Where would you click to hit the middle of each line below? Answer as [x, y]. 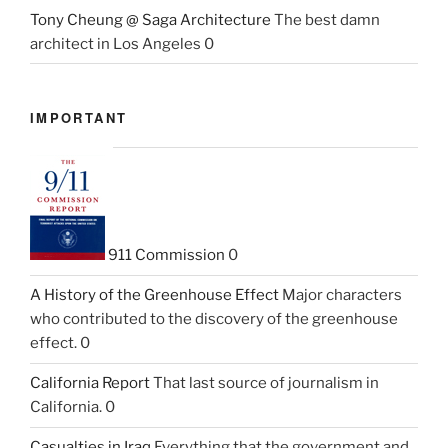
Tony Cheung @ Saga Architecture [150, 19]
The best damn [325, 19]
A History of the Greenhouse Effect [154, 295]
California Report [90, 383]
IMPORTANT [79, 117]
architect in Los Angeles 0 [122, 43]
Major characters [340, 295]
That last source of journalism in [264, 383]
